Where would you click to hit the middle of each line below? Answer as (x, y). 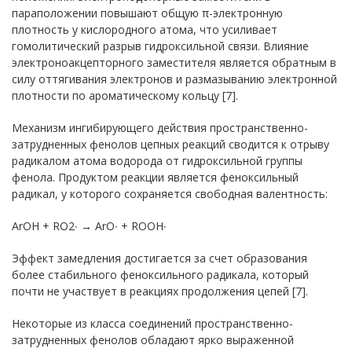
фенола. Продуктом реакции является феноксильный (155, 177)
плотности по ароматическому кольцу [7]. (125, 95)
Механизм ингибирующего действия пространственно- (160, 127)
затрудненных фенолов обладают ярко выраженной (153, 339)
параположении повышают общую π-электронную (147, 13)
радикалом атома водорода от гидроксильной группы (157, 160)
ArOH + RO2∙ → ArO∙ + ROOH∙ (89, 225)
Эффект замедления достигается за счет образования (159, 258)
